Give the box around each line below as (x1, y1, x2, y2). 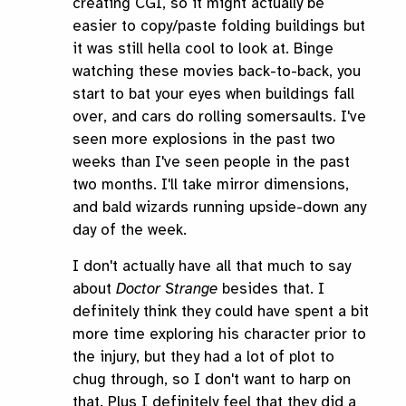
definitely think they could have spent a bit (72, 302, 369, 322)
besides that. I (217, 279, 324, 299)
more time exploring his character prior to (72, 324, 366, 344)
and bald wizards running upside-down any (72, 198, 366, 217)
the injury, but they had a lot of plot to (72, 347, 334, 367)
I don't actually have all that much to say (72, 256, 351, 276)
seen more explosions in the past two (72, 130, 335, 150)
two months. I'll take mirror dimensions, (72, 175, 349, 195)
